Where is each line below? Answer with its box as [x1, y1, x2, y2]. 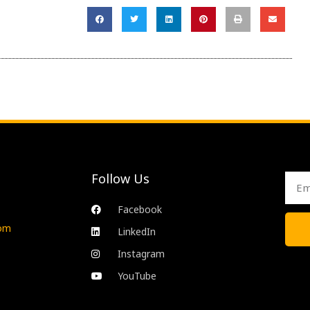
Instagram [117, 247, 165, 261]
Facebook [117, 203, 162, 217]
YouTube [117, 269, 156, 283]
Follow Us [91, 170, 149, 188]
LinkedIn [117, 225, 156, 239]
